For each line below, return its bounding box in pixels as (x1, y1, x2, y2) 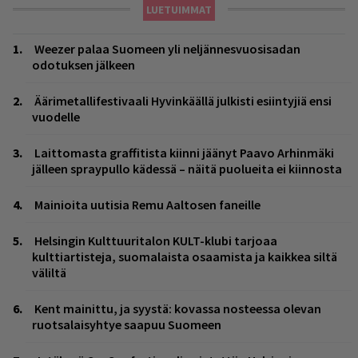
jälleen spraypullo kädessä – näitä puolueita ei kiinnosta (32, 161, 342, 177)
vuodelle (32, 109, 80, 125)
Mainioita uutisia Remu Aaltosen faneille (34, 197, 261, 213)
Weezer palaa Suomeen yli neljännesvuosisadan (34, 41, 300, 58)
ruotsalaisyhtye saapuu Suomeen (32, 316, 221, 333)
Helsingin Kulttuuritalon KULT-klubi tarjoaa (34, 233, 277, 249)
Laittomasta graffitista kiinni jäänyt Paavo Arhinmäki (34, 145, 334, 161)
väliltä (32, 265, 66, 281)
